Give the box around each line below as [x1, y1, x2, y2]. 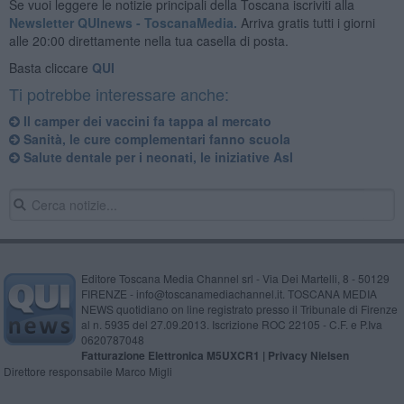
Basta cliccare [8, 58, 92, 77]
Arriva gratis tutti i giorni [236, 13, 375, 32]
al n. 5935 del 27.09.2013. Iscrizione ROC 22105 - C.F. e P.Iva [80, 316, 382, 332]
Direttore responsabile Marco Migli [3, 363, 172, 379]
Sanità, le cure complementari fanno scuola [19, 129, 290, 148]
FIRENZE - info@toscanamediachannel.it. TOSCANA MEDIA [80, 285, 377, 301]
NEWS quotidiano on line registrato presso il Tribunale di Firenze [80, 300, 398, 317]
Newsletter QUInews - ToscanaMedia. [8, 13, 237, 32]
